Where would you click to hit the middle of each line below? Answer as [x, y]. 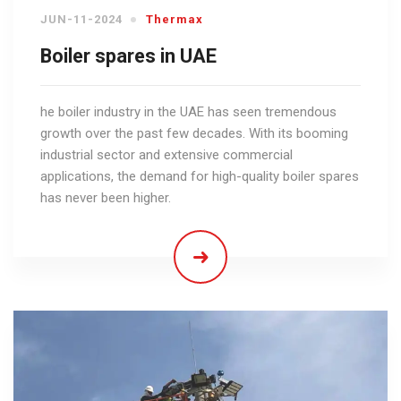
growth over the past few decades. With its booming [194, 134]
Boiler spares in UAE [128, 56]
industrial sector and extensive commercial [166, 155]
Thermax [175, 20]
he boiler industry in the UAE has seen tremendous [188, 112]
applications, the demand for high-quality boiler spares [200, 177]
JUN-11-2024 [81, 20]
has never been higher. [106, 198]
